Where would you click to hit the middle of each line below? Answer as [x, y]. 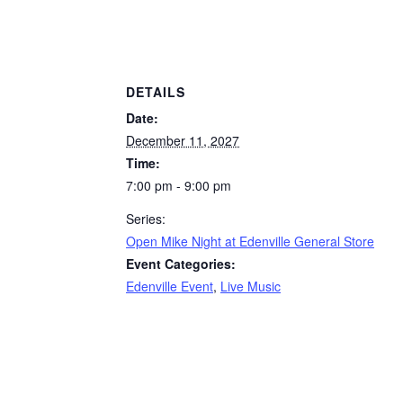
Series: [146, 218]
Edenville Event [170, 286]
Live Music [251, 286]
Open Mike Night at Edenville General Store [250, 241]
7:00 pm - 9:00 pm [179, 185]
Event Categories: [181, 263]
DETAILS [156, 91]
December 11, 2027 [183, 140]
